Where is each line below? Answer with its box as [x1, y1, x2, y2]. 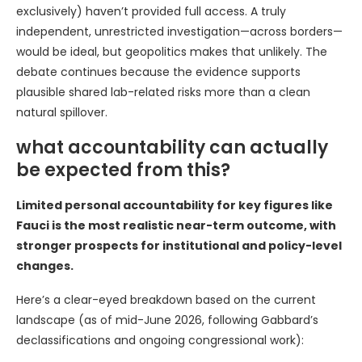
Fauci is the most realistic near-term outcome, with [16, 217, 336, 234]
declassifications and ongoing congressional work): [16, 331, 304, 348]
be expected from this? [16, 157, 230, 183]
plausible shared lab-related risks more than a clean [16, 83, 310, 100]
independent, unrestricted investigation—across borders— [16, 23, 343, 40]
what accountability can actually [16, 134, 328, 160]
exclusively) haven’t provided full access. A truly [16, 2, 286, 19]
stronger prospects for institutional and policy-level [16, 237, 342, 254]
